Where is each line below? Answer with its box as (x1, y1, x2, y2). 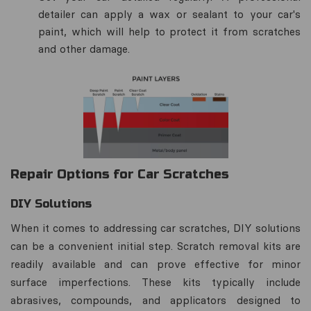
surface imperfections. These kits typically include (10, 275, 301, 289)
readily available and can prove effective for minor (10, 257, 301, 271)
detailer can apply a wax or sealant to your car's (38, 7, 301, 21)
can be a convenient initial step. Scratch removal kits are (10, 239, 301, 253)
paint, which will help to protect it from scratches (38, 24, 301, 38)
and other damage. (38, 42, 130, 56)
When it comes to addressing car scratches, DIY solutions (10, 221, 301, 235)
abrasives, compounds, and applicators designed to (10, 293, 301, 307)
